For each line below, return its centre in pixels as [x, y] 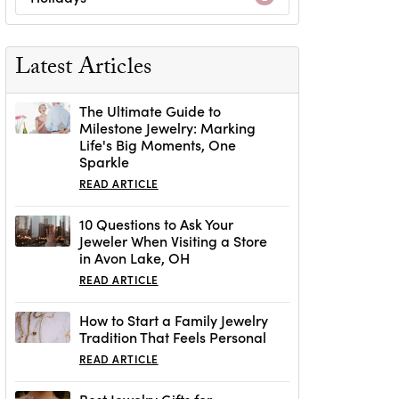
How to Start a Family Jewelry [174, 320]
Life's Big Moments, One [158, 145]
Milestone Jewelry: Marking [167, 128]
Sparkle [104, 162]
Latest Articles [83, 70]
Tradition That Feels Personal [173, 337]
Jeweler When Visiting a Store [173, 241]
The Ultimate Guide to [150, 111]
